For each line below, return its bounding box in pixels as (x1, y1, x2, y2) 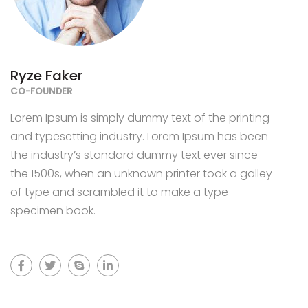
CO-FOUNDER (10, 85, 72, 98)
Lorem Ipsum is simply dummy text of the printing (10, 110, 269, 126)
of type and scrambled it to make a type (10, 184, 228, 200)
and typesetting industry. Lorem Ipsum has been (10, 129, 268, 144)
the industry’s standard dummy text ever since (10, 147, 258, 163)
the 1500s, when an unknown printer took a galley (10, 166, 272, 181)
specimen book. (10, 203, 96, 219)
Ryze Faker (10, 66, 82, 85)
